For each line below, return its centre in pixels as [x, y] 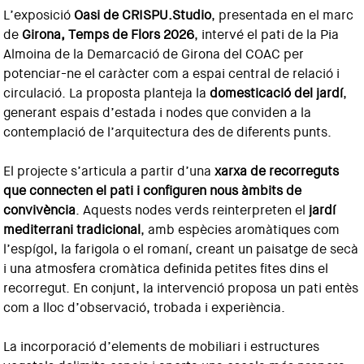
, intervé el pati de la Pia [267, 35]
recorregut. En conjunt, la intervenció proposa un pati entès [181, 288]
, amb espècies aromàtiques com [240, 230]
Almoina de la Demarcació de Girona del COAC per [154, 54]
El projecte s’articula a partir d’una [109, 171]
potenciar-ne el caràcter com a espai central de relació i [172, 74]
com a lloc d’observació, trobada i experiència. [145, 308]
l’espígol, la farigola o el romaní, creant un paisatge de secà [181, 249]
